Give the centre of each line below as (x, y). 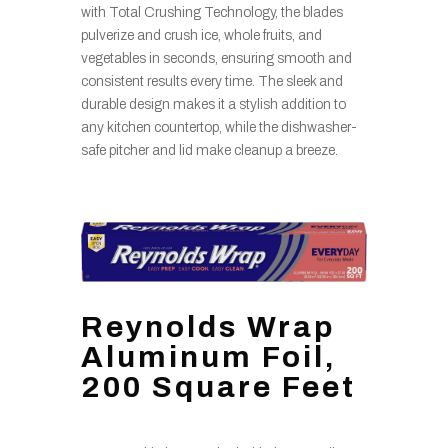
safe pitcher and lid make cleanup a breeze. (209, 150)
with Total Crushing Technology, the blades (211, 12)
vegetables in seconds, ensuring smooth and (216, 58)
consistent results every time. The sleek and (211, 81)
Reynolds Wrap (207, 326)
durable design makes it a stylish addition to (213, 104)
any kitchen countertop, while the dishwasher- (218, 127)
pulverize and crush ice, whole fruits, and (201, 35)
